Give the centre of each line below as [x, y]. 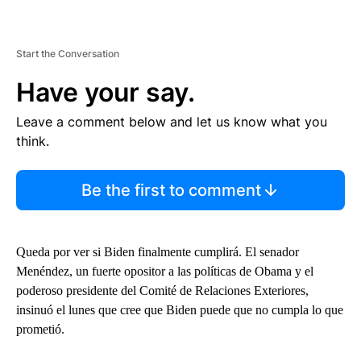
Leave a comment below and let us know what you [172, 122]
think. [33, 141]
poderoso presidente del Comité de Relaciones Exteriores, [162, 291]
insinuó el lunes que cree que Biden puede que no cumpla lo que [180, 310]
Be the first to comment [171, 191]
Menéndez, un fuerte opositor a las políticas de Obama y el [165, 272]
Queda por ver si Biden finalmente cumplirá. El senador [158, 252]
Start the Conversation [68, 54]
